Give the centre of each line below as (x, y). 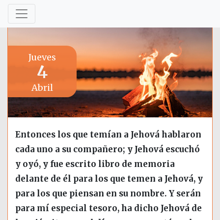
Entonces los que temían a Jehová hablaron (108, 135)
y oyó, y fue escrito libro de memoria (95, 164)
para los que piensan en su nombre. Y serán (108, 194)
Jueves (42, 57)
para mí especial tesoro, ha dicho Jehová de (109, 208)
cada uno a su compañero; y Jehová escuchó (108, 150)
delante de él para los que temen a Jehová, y (109, 179)
